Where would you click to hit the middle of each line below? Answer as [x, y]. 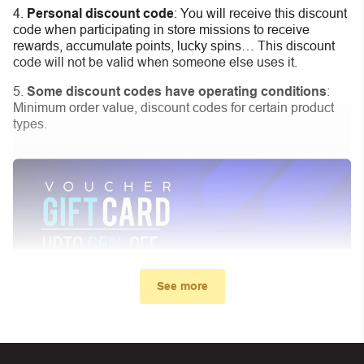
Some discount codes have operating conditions [177, 91]
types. [30, 123]
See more [182, 286]
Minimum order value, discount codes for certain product [173, 107]
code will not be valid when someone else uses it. [155, 62]
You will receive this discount [264, 13]
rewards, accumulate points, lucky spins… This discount [174, 45]
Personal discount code [100, 13]
